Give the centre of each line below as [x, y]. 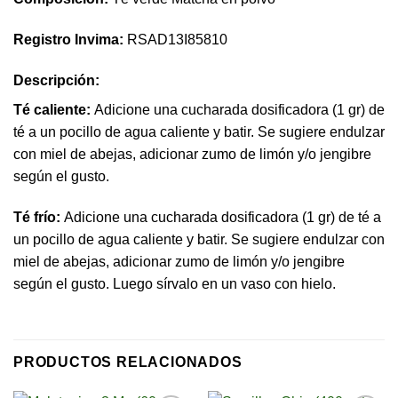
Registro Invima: [68, 40]
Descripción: [58, 80]
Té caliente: [52, 109]
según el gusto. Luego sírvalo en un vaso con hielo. [175, 283]
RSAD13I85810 [175, 40]
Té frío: [37, 217]
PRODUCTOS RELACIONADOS [128, 362]
